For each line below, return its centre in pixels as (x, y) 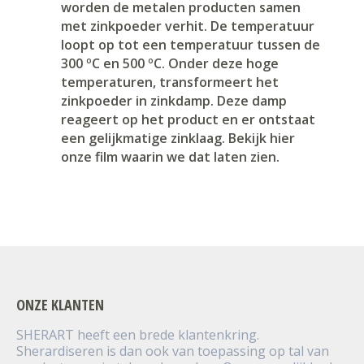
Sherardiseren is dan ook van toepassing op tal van (173, 351)
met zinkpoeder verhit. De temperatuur (188, 26)
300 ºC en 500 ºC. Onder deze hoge (170, 64)
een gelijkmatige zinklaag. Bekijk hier (178, 139)
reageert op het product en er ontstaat (188, 120)
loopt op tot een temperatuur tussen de (191, 45)
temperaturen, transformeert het (170, 82)
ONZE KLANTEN (60, 305)
